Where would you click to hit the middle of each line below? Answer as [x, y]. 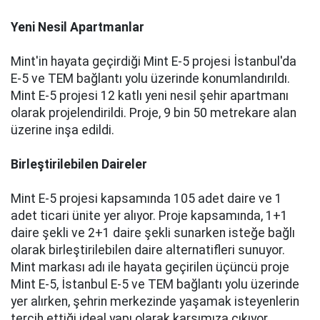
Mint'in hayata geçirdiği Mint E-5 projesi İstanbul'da [154, 61]
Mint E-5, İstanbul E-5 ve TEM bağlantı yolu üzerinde [155, 284]
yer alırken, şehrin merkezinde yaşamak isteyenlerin [155, 301]
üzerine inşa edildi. [62, 130]
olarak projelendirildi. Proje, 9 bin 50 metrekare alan [154, 113]
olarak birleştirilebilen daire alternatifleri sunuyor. [148, 250]
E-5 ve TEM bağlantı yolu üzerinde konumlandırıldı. [150, 79]
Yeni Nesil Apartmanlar [77, 27]
